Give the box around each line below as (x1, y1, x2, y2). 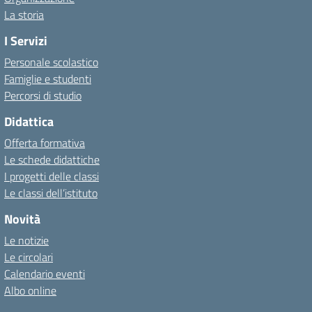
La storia (4, 6, 44, 23)
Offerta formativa (4, 134, 85, 151)
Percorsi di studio (4, 87, 81, 104)
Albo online (4, 282, 56, 299)
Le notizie (4, 232, 49, 249)
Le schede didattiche (4, 151, 100, 168)
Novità (4, 210, 40, 228)
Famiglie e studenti (4, 70, 91, 87)
